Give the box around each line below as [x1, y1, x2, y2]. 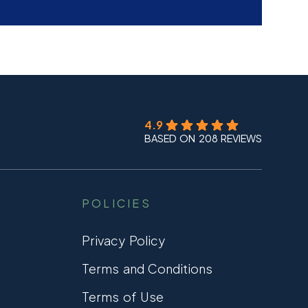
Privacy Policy [81, 232, 165, 248]
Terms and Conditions [81, 260, 213, 276]
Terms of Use [81, 288, 164, 305]
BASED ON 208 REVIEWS [144, 131, 262, 144]
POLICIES [81, 195, 151, 210]
